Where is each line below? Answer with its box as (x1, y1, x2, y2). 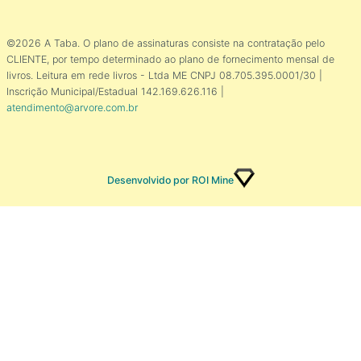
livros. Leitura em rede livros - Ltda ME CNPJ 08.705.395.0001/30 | (6, 68, 322, 81)
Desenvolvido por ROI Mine (106, 173, 234, 186)
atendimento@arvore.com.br (6, 101, 138, 114)
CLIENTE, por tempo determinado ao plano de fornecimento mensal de (6, 52, 334, 65)
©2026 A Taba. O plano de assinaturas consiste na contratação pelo (6, 36, 325, 49)
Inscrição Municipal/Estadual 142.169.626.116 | (6, 85, 224, 98)
